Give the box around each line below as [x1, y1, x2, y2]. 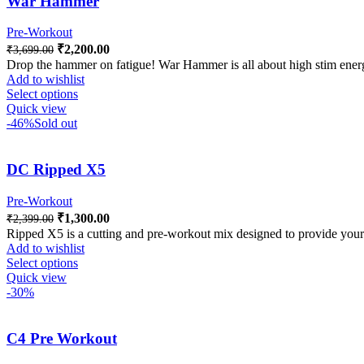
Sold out [34, 116, 77, 131]
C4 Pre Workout [6, 329, 117, 347]
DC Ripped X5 [6, 161, 106, 179]
